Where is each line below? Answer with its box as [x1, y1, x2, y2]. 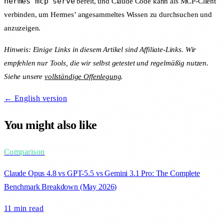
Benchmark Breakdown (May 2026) [4, 182, 117, 191]
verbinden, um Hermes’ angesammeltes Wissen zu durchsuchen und [4, 10, 212, 19]
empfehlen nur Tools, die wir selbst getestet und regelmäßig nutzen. [4, 59, 208, 67]
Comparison [4, 147, 45, 156]
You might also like [4, 118, 97, 131]
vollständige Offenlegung [44, 72, 121, 81]
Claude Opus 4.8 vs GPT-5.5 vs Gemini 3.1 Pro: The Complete [4, 168, 200, 177]
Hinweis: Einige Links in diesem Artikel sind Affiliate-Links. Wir [4, 45, 196, 54]
